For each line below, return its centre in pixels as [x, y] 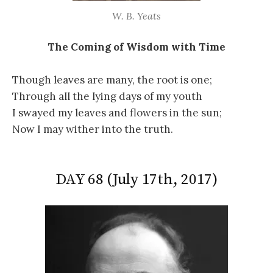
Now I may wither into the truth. [93, 129]
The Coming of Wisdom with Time [136, 47]
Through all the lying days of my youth [107, 97]
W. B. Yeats [136, 16]
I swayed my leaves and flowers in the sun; [117, 113]
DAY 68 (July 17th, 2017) [136, 179]
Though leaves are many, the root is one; [112, 80]
